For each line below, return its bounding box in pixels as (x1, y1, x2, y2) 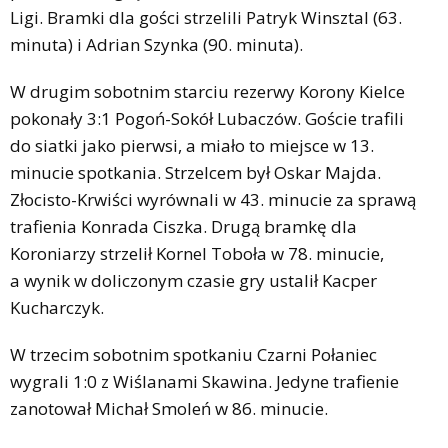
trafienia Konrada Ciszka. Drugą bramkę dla (10, 214, 357, 238)
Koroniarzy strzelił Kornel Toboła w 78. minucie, (10, 241, 384, 265)
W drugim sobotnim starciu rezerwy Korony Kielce (10, 79, 405, 103)
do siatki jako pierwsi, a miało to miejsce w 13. (10, 133, 374, 157)
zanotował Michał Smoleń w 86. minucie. (10, 396, 328, 420)
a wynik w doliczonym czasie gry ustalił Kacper (10, 268, 377, 292)
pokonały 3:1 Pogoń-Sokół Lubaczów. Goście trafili (10, 106, 404, 130)
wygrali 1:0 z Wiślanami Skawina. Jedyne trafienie (10, 369, 399, 393)
